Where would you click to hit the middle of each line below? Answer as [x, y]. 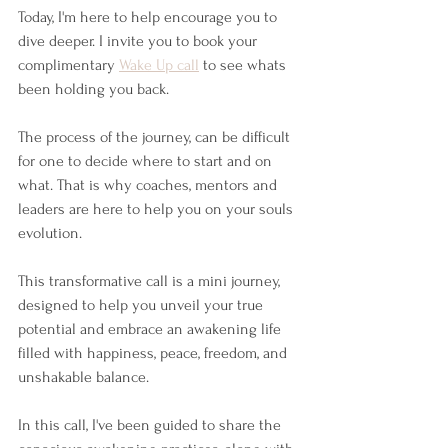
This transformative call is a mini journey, [151, 280]
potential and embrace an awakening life [151, 328]
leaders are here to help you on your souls [157, 208]
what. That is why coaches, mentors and [149, 184]
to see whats [244, 64]
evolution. [52, 232]
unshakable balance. [83, 376]
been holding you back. [95, 88]
